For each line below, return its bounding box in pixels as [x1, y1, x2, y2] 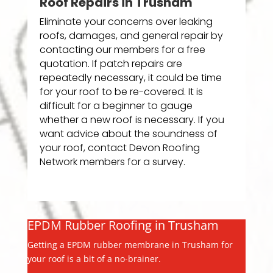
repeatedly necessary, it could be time [39, 70, 222, 85]
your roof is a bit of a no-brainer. [27, 252, 161, 264]
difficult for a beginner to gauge [39, 98, 193, 113]
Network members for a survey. [39, 154, 185, 169]
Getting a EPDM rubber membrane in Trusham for [27, 238, 233, 250]
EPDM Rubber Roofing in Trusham [27, 216, 219, 233]
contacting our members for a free [39, 42, 205, 57]
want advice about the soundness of [39, 126, 218, 141]
